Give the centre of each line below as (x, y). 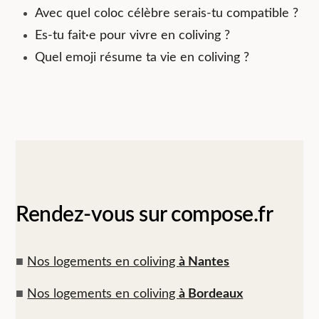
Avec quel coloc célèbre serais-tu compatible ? (167, 14)
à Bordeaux (211, 294)
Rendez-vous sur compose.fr (145, 215)
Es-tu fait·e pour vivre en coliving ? (133, 36)
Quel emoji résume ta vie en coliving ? (142, 58)
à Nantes (204, 262)
